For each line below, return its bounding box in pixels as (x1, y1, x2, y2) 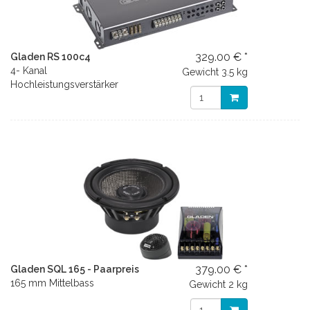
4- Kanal (10, 65, 47, 76)
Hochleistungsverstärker (10, 79, 118, 90)
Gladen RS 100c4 (10, 51, 91, 62)
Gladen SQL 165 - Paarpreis (10, 264, 139, 275)
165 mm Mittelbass (10, 277, 94, 289)
